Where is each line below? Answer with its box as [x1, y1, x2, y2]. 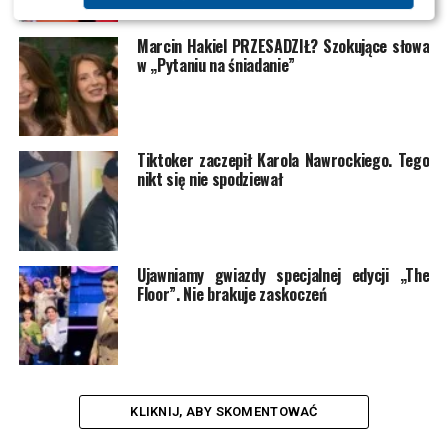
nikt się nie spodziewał [136, 167, 283, 192]
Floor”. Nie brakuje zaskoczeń [136, 281, 327, 306]
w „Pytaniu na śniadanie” [136, 52, 296, 77]
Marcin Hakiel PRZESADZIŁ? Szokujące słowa [136, 33, 430, 58]
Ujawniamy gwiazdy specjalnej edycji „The [136, 262, 430, 287]
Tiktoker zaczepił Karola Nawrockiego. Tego [136, 148, 430, 173]
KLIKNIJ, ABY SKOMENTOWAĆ [130, 404, 318, 420]
